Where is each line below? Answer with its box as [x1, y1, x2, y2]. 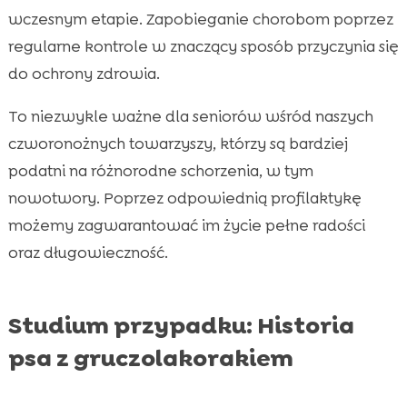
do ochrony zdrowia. [7, 64, 160, 84]
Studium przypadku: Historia [7, 310, 354, 342]
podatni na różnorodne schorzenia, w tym [7, 161, 313, 182]
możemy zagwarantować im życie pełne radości [7, 215, 365, 236]
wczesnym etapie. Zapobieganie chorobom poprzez [7, 9, 393, 30]
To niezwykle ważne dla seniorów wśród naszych [7, 106, 373, 127]
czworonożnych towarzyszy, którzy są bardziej [7, 134, 348, 154]
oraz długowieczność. [7, 243, 168, 263]
